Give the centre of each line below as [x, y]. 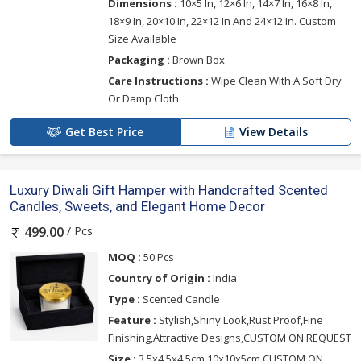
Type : [124, 299]
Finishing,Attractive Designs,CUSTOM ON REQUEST [230, 337]
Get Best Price [104, 132]
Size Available [142, 39]
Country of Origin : [159, 278]
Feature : [132, 320]
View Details [274, 132]
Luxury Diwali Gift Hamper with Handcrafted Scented [169, 191]
